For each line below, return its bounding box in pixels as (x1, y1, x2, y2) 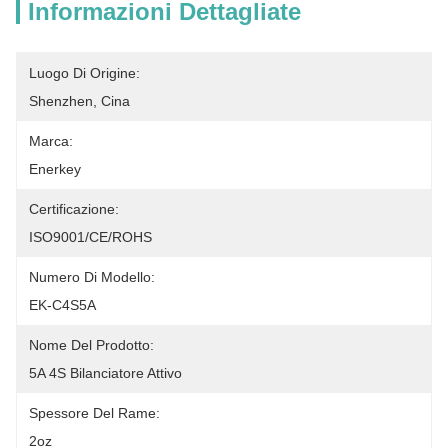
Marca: (29, 133, 73, 149)
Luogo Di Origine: (29, 65, 140, 81)
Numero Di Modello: (29, 269, 155, 285)
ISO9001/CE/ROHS (29, 229, 152, 245)
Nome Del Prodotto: (29, 337, 154, 353)
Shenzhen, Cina (29, 93, 130, 109)
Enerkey (29, 161, 81, 177)
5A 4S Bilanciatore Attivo (29, 365, 182, 381)
